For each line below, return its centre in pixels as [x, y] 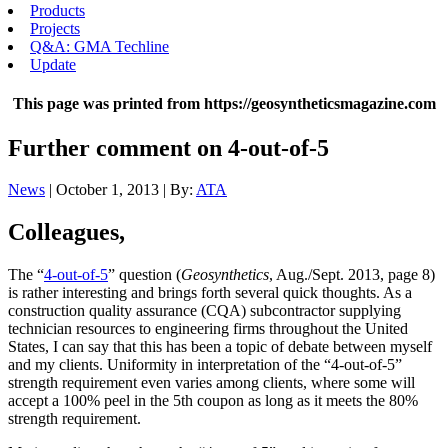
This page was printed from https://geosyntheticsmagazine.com [224, 104]
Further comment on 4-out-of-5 [168, 147]
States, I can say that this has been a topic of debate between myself [220, 347]
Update [53, 64]
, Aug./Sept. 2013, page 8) [352, 275]
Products [57, 10]
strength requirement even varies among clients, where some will [211, 383]
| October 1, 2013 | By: [120, 190]
